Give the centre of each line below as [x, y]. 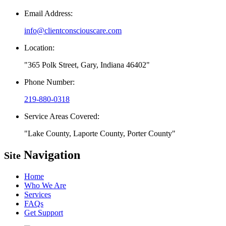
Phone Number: [49, 82]
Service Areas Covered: [62, 117]
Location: [39, 48]
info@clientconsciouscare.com [73, 31]
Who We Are [45, 186]
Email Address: [48, 14]
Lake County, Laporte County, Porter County [100, 134]
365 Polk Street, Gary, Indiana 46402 [87, 65]
